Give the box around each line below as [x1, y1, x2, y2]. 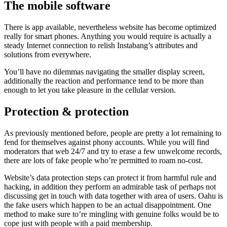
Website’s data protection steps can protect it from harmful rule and [4, 173, 216, 182]
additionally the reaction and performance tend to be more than [4, 77, 204, 86]
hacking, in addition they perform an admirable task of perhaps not [4, 182, 216, 192]
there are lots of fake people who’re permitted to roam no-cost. [4, 156, 203, 165]
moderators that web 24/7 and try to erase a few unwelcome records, [4, 147, 222, 156]
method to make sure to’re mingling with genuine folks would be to [4, 210, 219, 219]
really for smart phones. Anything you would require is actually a [4, 32, 211, 41]
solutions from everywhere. [4, 50, 91, 59]
